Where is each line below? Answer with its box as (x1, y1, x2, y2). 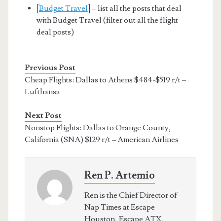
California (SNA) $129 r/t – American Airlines (24, 135, 179, 145)
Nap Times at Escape (84, 202, 155, 213)
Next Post (24, 110, 62, 121)
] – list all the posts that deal (87, 3, 182, 14)
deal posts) (36, 27, 74, 37)
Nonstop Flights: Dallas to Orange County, (24, 123, 171, 133)
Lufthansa (24, 87, 60, 97)
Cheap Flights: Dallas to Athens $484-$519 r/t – (24, 75, 186, 85)
